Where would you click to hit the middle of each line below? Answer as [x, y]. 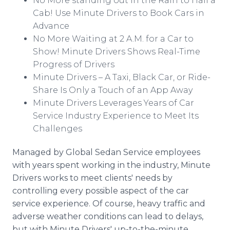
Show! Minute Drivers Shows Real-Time [117, 52]
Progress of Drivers [74, 64]
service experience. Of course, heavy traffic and [109, 204]
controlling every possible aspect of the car [101, 191]
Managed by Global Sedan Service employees [106, 152]
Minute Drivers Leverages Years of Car [113, 103]
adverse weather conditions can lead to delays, [108, 216]
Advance [51, 26]
